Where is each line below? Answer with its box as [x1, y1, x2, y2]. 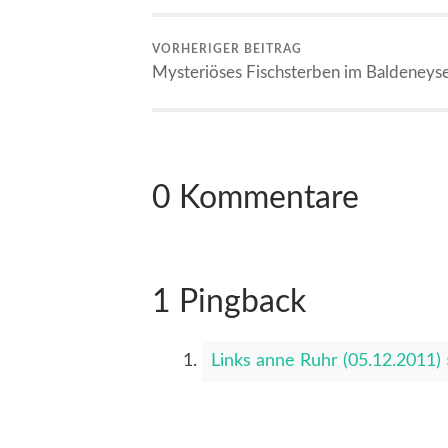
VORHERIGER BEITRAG [152, 43, 302, 56]
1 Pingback [152, 287, 306, 319]
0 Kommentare [152, 182, 359, 214]
